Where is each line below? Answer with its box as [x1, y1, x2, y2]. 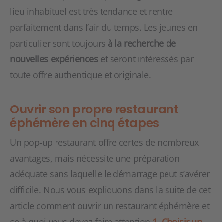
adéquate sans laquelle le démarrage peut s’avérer [10, 168, 210, 180]
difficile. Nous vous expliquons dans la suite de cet [10, 184, 211, 196]
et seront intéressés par [98, 53, 194, 65]
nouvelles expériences [10, 53, 98, 65]
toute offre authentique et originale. [10, 69, 151, 81]
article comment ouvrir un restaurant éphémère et [10, 200, 210, 212]
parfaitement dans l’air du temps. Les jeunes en [10, 21, 198, 33]
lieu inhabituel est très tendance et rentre [10, 5, 173, 17]
